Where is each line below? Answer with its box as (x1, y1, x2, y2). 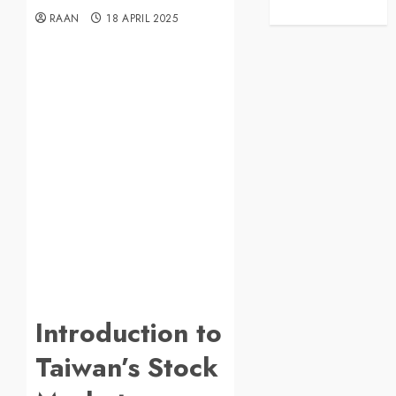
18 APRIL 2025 (106, 11, 178, 27)
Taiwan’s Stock (35, 348, 218, 387)
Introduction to (35, 314, 222, 353)
